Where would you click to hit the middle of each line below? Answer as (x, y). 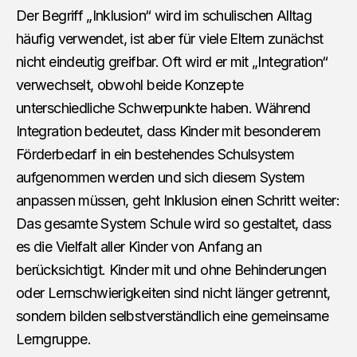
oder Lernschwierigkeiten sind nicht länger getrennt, (173, 293)
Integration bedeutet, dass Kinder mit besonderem (169, 131)
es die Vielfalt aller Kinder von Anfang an (139, 247)
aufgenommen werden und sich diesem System (161, 178)
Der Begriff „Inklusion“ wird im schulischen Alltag (164, 16)
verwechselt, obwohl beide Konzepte (130, 85)
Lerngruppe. (53, 339)
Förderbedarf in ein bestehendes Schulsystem (155, 155)
